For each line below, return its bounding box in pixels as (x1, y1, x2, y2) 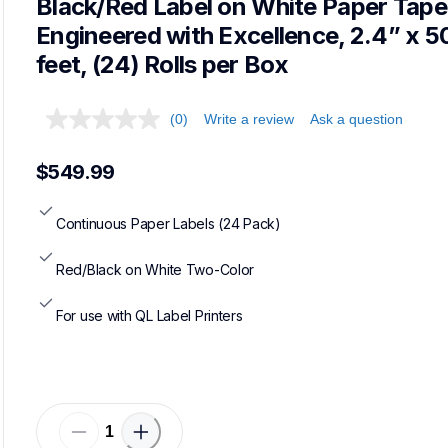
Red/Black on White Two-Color (56, 260, 255, 278)
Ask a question (310, 111, 403, 128)
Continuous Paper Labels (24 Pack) (56, 214, 281, 232)
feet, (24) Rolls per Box (36, 50, 289, 80)
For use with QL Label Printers (56, 306, 243, 324)
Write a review (204, 111, 294, 128)
